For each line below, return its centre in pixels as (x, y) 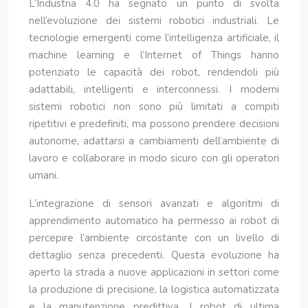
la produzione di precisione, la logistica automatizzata (154, 289)
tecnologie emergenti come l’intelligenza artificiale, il (154, 38)
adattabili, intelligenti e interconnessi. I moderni (154, 89)
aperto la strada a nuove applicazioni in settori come (154, 272)
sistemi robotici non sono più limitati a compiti (154, 107)
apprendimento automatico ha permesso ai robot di (154, 221)
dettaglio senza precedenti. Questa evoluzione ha (154, 255)
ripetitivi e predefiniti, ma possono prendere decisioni (154, 124)
